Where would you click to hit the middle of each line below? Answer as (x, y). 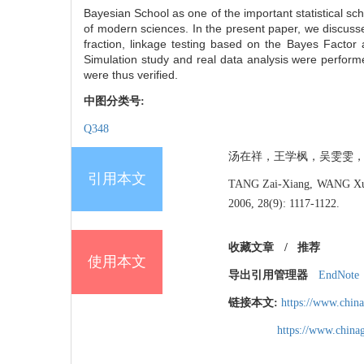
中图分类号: (116, 102)
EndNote (338, 275)
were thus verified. (131, 75)
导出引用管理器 (268, 275)
